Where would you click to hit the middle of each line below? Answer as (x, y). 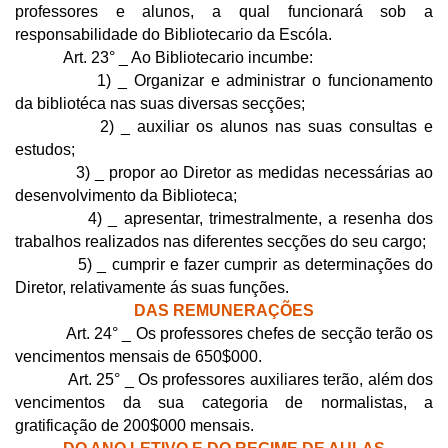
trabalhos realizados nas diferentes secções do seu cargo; (220, 241)
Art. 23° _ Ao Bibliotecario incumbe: (164, 57)
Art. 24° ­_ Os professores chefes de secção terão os (224, 333)
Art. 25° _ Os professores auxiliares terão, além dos (224, 379)
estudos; (45, 149)
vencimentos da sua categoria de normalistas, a (224, 402)
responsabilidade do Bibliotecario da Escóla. (173, 34)
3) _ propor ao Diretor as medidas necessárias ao (224, 172)
